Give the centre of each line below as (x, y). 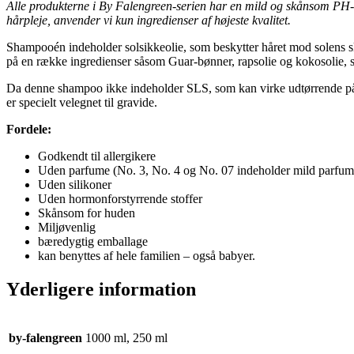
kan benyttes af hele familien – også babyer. (147, 256)
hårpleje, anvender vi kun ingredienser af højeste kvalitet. (149, 21)
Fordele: (29, 130)
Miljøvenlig (67, 228)
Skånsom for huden (87, 213)
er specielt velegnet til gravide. (82, 103)
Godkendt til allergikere (97, 156)
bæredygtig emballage (93, 242)
